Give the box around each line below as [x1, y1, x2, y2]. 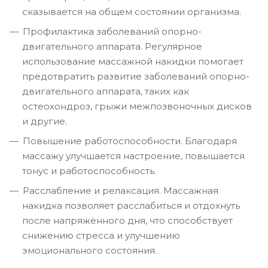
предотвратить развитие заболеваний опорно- [22, 70, 249, 82]
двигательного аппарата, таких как [22, 85, 189, 97]
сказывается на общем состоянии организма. [22, 5, 241, 17]
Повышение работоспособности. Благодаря [23, 135, 237, 147]
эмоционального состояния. [22, 244, 157, 256]
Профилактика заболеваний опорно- [23, 25, 202, 37]
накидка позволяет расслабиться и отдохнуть [22, 199, 240, 211]
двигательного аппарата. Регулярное [22, 40, 202, 52]
